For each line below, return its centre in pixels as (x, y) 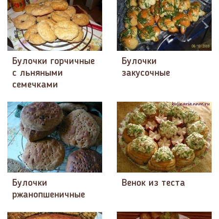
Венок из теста (153, 183)
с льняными (38, 73)
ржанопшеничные (49, 195)
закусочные (146, 73)
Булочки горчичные (54, 61)
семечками (35, 85)
